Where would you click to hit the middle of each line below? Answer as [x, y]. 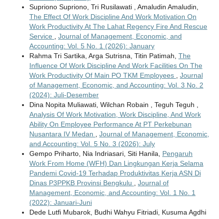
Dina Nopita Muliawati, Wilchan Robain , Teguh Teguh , [114, 105]
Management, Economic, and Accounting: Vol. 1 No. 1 [112, 193]
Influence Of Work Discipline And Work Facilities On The [116, 66]
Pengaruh [177, 154]
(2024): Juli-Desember [64, 95]
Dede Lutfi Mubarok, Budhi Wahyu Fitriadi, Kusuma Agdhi [118, 212]
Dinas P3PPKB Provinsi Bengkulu [81, 183]
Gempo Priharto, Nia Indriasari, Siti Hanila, [96, 154]
